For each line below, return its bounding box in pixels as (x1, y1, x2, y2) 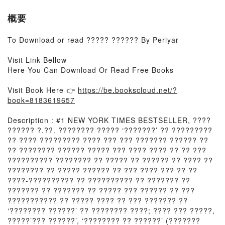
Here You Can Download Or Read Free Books (8, 65, 174, 75)
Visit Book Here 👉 (8, 85, 78, 95)
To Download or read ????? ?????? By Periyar (8, 35, 179, 45)
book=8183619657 (8, 95, 75, 105)
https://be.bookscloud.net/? (78, 85, 177, 95)
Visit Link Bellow (8, 55, 67, 65)
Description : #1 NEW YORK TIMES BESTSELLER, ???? (8, 115, 211, 125)
